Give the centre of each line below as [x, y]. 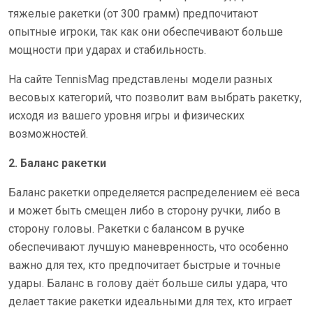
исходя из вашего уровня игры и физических [126, 116]
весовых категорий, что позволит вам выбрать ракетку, [155, 97]
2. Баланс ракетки [57, 163]
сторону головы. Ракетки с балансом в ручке [126, 229]
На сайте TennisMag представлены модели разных [140, 79]
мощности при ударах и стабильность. [107, 50]
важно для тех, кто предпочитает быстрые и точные [145, 265]
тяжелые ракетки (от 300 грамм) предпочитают [133, 14]
